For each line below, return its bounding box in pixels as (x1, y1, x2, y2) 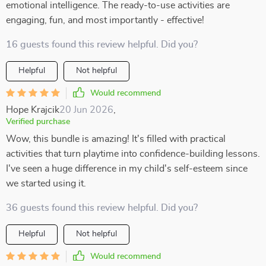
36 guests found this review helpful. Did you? (6, 203, 198, 213)
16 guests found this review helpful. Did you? (6, 40, 198, 49)
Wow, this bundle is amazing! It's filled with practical (6, 134, 226, 144)
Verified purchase (6, 118, 70, 126)
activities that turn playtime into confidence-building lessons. (6, 149, 260, 159)
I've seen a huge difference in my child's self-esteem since (6, 164, 248, 173)
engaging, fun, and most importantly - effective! (6, 15, 204, 25)
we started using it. (6, 179, 86, 188)
